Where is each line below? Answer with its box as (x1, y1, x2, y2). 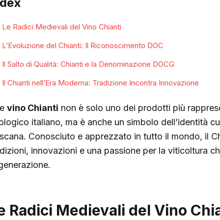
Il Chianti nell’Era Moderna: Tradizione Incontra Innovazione (1, 78, 199, 87)
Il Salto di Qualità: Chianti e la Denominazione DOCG (1, 59, 174, 69)
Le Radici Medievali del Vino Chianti (1, 22, 121, 31)
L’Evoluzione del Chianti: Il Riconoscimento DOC (1, 41, 164, 50)
